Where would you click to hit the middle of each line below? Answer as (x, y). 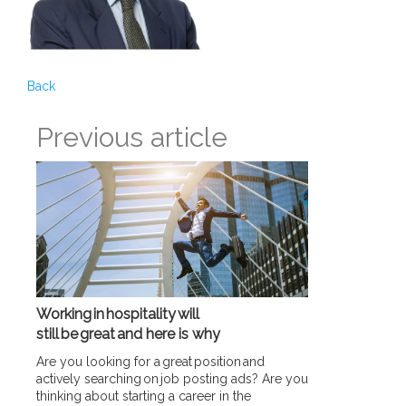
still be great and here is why (129, 333)
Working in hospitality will (118, 314)
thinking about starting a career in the (144, 396)
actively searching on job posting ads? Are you (172, 378)
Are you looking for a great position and (150, 361)
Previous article (132, 137)
